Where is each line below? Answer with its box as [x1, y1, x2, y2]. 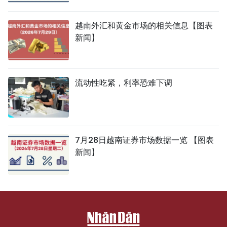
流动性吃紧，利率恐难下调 [75, 77, 172, 89]
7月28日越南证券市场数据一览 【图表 [75, 134, 214, 146]
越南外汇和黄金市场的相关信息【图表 [75, 19, 213, 31]
